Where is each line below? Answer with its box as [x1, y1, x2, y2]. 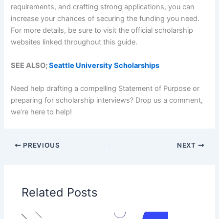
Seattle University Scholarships [49, 61, 160, 70]
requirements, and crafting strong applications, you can [11, 2, 195, 12]
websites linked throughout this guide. [11, 38, 138, 47]
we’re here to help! [11, 108, 72, 117]
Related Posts [22, 185, 98, 199]
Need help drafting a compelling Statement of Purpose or [11, 84, 200, 93]
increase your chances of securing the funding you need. [11, 14, 200, 23]
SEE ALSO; [11, 61, 49, 70]
